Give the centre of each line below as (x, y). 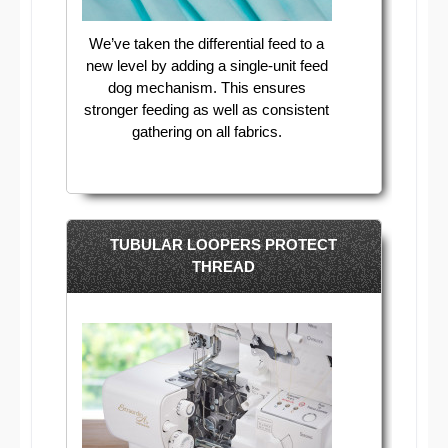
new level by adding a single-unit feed (206, 66)
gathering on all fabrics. (206, 132)
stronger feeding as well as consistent (207, 110)
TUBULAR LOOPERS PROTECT (224, 244)
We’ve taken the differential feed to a (207, 44)
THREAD (224, 266)
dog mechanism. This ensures (206, 88)
